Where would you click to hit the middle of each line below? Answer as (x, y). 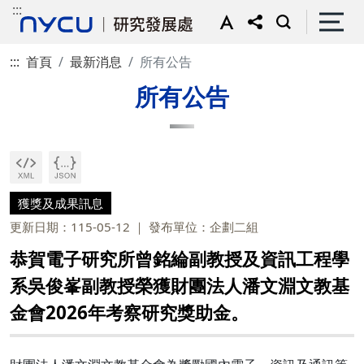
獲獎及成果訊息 (61, 203)
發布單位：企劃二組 (204, 227)
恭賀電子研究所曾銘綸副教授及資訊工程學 (180, 259)
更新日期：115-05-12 (70, 227)
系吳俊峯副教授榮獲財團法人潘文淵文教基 (180, 286)
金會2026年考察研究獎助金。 (129, 312)
